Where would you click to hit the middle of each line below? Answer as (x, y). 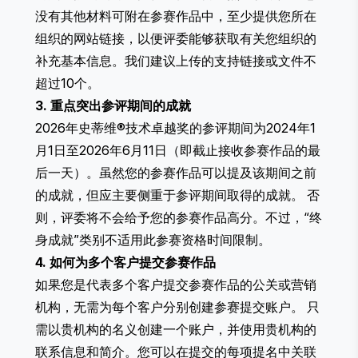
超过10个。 (68, 84)
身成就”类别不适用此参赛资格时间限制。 (153, 240)
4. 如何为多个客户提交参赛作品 (125, 263)
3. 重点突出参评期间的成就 (113, 106)
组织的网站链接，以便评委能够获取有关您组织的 (176, 39)
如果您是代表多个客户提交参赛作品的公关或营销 (176, 285)
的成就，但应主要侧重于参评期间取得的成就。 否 (177, 195)
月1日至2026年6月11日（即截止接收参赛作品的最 (178, 151)
